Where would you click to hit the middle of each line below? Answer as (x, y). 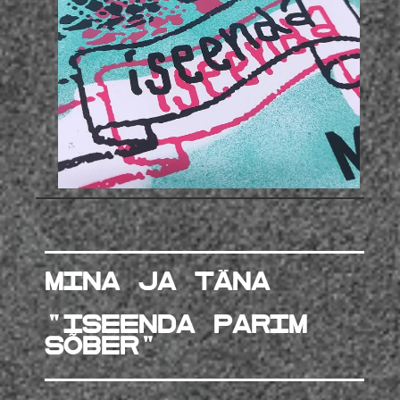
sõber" (101, 346)
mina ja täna (157, 282)
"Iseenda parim (176, 325)
